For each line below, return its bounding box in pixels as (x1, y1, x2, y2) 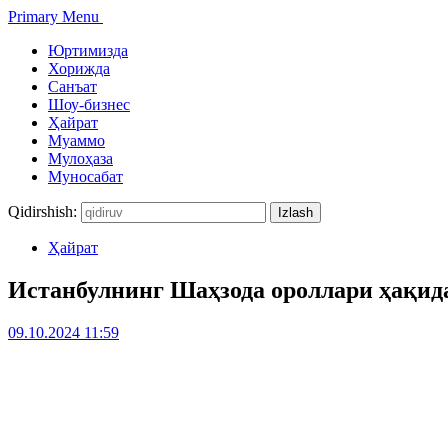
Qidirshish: (8, 203, 77, 220)
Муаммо (48, 132, 105, 149)
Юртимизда (48, 42, 128, 59)
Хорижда (48, 60, 110, 77)
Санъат (48, 78, 97, 95)
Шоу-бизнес (48, 96, 130, 113)
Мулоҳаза (48, 150, 113, 167)
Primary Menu (8, 8, 99, 25)
